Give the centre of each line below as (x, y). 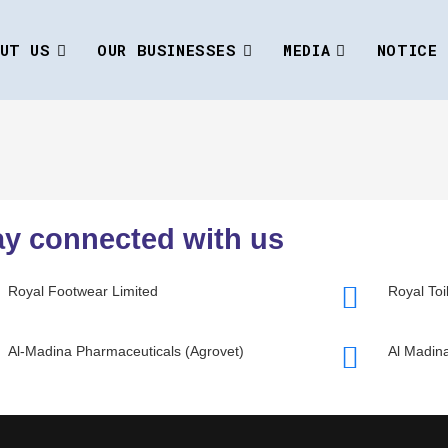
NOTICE (407, 50)
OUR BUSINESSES (167, 50)
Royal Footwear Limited (82, 291)
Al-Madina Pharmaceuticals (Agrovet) (125, 351)
